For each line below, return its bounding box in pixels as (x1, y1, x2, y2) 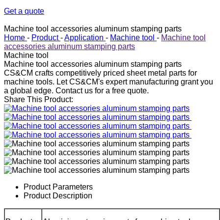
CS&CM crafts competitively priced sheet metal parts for (4, 69, 197, 77)
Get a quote (4, 7, 44, 15)
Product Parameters (24, 183, 93, 191)
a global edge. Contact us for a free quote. (4, 86, 149, 95)
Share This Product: (4, 95, 73, 104)
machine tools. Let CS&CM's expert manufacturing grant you (4, 78, 213, 86)
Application (64, 33, 104, 42)
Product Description (24, 192, 92, 200)
